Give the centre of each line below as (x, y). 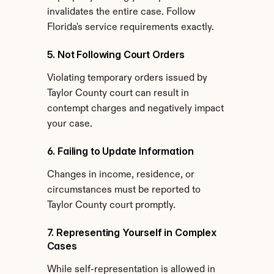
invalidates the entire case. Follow (121, 12)
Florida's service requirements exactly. (130, 28)
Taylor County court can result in (118, 94)
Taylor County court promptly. (111, 206)
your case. (69, 124)
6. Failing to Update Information (120, 151)
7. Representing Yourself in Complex (131, 232)
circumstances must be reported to (124, 190)
